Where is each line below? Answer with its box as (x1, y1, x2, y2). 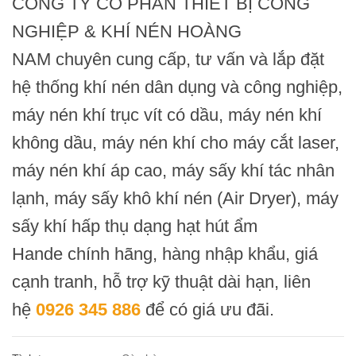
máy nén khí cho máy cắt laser (102, 133, 335, 153)
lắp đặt (273, 49, 324, 70)
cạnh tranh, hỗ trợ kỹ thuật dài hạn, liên (12, 272, 311, 292)
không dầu (12, 133, 92, 153)
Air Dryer (222, 188, 291, 209)
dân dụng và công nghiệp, (140, 77, 342, 98)
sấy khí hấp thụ (12, 216, 133, 237)
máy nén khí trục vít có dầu (12, 105, 219, 126)
